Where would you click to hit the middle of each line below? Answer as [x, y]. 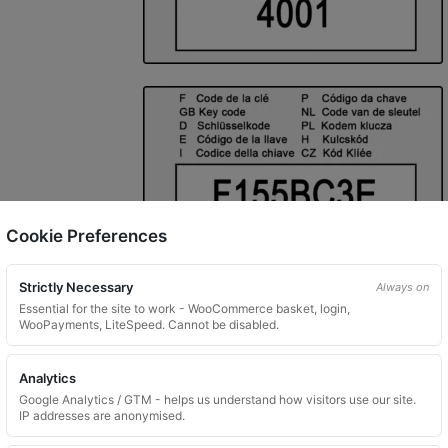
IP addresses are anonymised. [102, 415]
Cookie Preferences [86, 236]
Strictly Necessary [76, 287]
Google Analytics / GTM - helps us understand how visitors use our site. [217, 399]
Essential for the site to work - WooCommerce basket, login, [184, 308]
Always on [402, 287]
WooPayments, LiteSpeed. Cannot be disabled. [149, 324]
